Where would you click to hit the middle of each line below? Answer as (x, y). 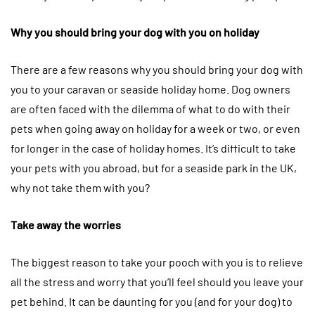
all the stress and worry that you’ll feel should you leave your (157, 282)
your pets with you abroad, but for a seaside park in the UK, (154, 168)
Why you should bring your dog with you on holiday (135, 32)
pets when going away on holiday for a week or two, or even (155, 129)
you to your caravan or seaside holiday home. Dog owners (150, 89)
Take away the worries (66, 225)
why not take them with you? (80, 188)
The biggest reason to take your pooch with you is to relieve (157, 262)
